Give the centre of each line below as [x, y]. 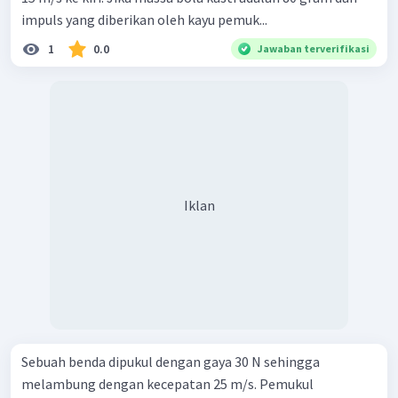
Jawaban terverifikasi [314, 49]
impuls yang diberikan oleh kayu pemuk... [144, 20]
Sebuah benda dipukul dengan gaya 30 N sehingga [171, 362]
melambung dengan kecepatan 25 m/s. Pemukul [167, 384]
